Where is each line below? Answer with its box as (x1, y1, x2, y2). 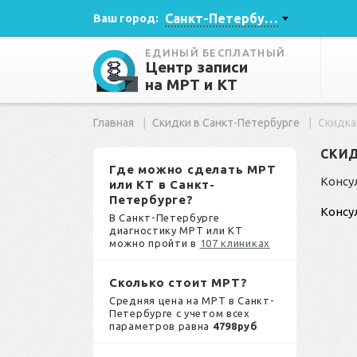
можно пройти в (109, 237, 200, 249)
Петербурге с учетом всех (109, 308, 250, 320)
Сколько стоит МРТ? (109, 276, 248, 290)
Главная (93, 116, 134, 129)
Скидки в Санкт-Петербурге (152, 116, 300, 129)
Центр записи (145, 58, 248, 76)
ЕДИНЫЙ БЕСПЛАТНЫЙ (145, 47, 286, 59)
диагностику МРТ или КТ (109, 225, 243, 237)
